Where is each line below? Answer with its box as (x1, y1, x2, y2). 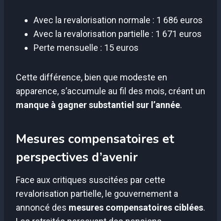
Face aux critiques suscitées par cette (16, 174, 165, 185)
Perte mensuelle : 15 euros (34, 42, 139, 53)
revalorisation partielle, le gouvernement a (16, 188, 178, 199)
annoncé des (16, 202, 69, 213)
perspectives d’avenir (16, 149, 138, 166)
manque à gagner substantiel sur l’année (16, 99, 180, 110)
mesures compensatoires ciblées (69, 202, 203, 213)
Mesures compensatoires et (16, 131, 174, 148)
